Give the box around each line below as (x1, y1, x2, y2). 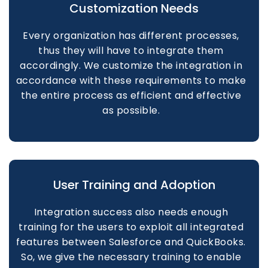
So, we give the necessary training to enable (21, 250, 242, 264)
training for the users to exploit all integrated (19, 220, 244, 234)
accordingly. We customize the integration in (20, 59, 243, 72)
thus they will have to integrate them (38, 44, 224, 57)
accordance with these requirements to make (16, 74, 246, 87)
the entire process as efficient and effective (20, 89, 242, 102)
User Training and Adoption (53, 176, 215, 193)
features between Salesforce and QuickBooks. (16, 235, 246, 249)
